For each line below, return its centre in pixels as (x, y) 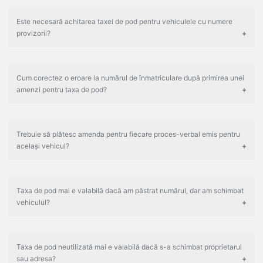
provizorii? (33, 33)
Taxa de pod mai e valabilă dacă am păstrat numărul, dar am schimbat (130, 191)
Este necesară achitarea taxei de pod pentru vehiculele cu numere (124, 22)
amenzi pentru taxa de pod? (62, 90)
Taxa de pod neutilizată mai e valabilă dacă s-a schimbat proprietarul (129, 247)
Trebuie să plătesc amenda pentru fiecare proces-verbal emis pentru (128, 134)
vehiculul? (33, 203)
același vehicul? (43, 146)
